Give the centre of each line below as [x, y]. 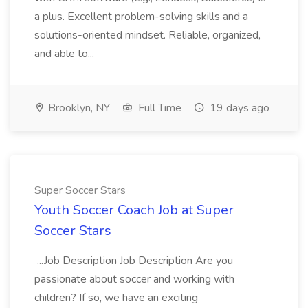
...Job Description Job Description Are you [134, 261]
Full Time [158, 108]
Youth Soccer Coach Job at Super [134, 210]
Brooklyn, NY [78, 108]
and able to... [66, 54]
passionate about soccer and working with [134, 279]
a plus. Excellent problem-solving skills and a [141, 16]
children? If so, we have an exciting [116, 298]
